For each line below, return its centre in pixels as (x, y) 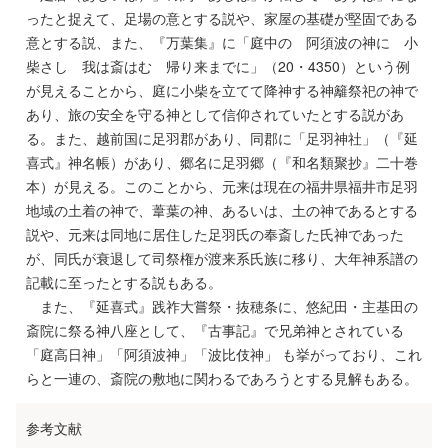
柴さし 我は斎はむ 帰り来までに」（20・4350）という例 (218, 66)
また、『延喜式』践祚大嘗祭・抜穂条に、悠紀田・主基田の (222, 306)
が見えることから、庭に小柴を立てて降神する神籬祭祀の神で (222, 90)
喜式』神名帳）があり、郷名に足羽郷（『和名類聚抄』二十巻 (222, 162)
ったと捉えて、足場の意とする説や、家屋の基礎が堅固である (222, 18)
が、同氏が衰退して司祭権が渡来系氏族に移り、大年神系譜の (222, 258)
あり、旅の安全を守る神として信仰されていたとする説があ (215, 114)
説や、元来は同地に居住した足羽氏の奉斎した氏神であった (215, 234)
